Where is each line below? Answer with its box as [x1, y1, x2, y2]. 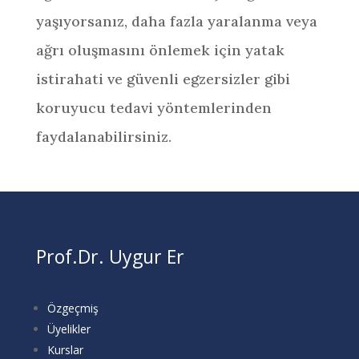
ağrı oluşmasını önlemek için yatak [35, 41, 284, 59]
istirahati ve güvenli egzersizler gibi [35, 70, 290, 88]
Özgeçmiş [46, 301, 99, 316]
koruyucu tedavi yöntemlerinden [35, 99, 272, 117]
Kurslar [46, 342, 83, 357]
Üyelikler [46, 321, 91, 337]
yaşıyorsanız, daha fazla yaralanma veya [35, 12, 317, 30]
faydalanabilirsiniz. [35, 127, 171, 146]
